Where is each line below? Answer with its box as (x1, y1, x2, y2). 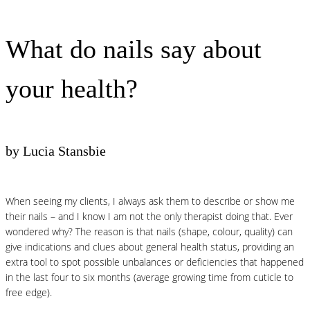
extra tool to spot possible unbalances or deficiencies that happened (6, 255, 304, 268)
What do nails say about (6, 34, 262, 64)
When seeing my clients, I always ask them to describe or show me (6, 194, 295, 208)
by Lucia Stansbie (6, 143, 106, 159)
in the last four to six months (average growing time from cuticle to (6, 270, 293, 284)
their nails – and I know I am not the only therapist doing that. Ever (6, 209, 293, 223)
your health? (6, 73, 138, 103)
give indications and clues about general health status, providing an (6, 239, 294, 253)
